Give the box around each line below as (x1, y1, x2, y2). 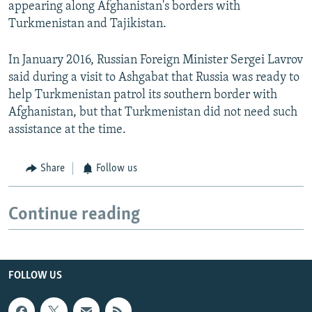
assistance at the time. (8, 123, 126, 137)
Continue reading (8, 205, 140, 224)
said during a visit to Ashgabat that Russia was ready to (8, 71, 299, 85)
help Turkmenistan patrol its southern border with (8, 88, 277, 102)
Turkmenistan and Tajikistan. (8, 17, 166, 31)
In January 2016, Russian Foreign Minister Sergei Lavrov (8, 54, 303, 68)
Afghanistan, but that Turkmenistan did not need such (8, 106, 297, 120)
